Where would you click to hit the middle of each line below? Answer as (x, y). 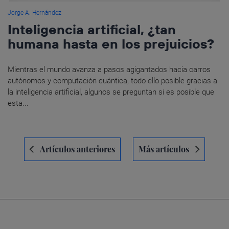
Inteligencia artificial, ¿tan (92, 30)
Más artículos (164, 149)
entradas (31, 165)
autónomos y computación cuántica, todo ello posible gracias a (112, 81)
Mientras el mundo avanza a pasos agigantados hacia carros (109, 70)
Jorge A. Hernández (35, 13)
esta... (18, 104)
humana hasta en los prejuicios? (111, 44)
